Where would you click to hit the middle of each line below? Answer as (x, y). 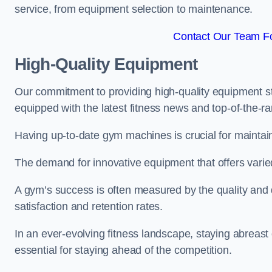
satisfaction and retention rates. (89, 206)
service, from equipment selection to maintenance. (134, 9)
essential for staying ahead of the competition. (123, 250)
